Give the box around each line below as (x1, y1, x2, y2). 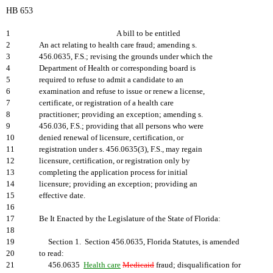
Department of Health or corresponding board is (39, 64, 196, 73)
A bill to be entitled (116, 29, 180, 38)
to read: (39, 249, 64, 258)
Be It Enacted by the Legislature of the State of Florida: (39, 214, 221, 223)
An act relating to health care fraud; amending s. (39, 41, 197, 49)
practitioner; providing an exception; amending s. (39, 110, 203, 119)
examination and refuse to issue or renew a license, (39, 87, 205, 96)
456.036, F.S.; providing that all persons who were (39, 122, 204, 130)
